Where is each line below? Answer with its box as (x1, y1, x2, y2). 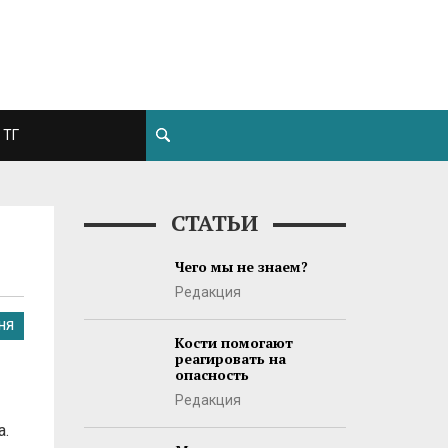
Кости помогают (174, 333, 293, 352)
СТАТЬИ (171, 208, 259, 237)
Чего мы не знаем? (174, 257, 308, 276)
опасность (174, 365, 249, 384)
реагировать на (174, 349, 286, 368)
